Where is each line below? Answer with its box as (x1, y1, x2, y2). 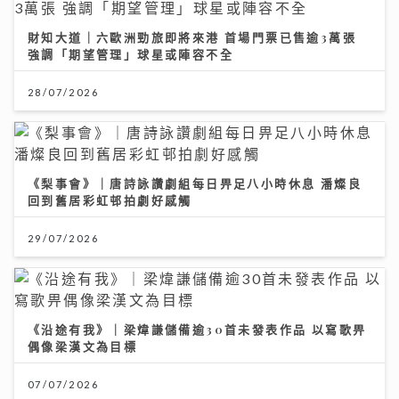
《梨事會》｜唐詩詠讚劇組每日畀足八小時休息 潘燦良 (28, 175, 362, 191)
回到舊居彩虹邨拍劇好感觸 (28, 191, 192, 208)
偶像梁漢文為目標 (28, 338, 138, 354)
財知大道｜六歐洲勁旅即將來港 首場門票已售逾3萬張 (28, 28, 356, 45)
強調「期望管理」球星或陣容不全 (28, 45, 233, 61)
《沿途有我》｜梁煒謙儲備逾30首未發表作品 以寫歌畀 (28, 321, 367, 337)
